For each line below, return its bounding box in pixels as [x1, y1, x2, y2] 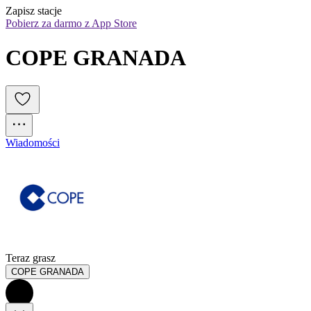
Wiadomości [6, 137, 60, 149]
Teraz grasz [6, 252, 56, 264]
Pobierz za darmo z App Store [6, 17, 137, 30]
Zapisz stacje [6, 5, 62, 17]
